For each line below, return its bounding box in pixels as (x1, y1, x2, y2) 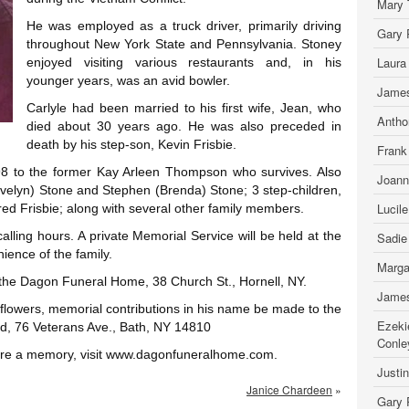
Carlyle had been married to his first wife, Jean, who (26, 100, 341, 115)
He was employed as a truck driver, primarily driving (26, 18, 341, 33)
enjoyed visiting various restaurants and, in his (26, 55, 341, 69)
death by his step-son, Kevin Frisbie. (26, 137, 236, 152)
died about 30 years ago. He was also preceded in (26, 119, 341, 133)
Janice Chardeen (246, 382, 332, 397)
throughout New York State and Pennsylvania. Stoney (26, 37, 341, 51)
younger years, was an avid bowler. (26, 73, 230, 88)
